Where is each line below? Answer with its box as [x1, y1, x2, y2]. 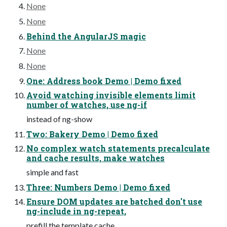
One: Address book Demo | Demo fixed [26, 75, 181, 86]
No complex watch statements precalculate [26, 142, 210, 154]
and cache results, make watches [26, 152, 165, 163]
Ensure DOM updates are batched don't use [26, 196, 202, 207]
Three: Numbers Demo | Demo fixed [26, 181, 170, 193]
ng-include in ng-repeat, [26, 205, 126, 216]
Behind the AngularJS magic [26, 30, 146, 42]
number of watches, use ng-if [26, 99, 147, 110]
